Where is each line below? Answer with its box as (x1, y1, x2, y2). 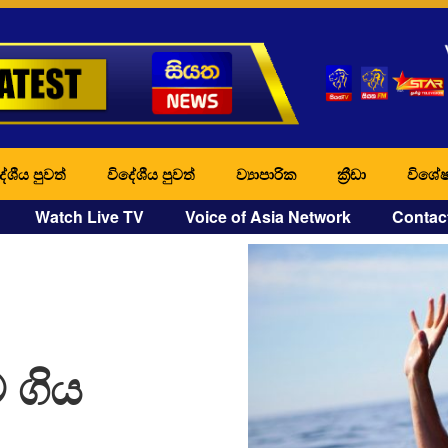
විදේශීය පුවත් (107, 162, 195, 185)
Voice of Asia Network (185, 204, 351, 228)
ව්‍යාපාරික (236, 162, 296, 185)
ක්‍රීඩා (337, 162, 366, 185)
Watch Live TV (35, 204, 144, 228)
